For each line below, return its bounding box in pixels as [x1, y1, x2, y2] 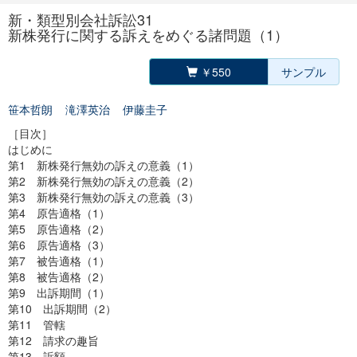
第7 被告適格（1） [8, 253, 110, 269]
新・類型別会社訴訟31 [8, 9, 153, 29]
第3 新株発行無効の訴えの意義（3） [8, 189, 199, 205]
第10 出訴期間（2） [8, 300, 116, 316]
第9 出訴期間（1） [8, 284, 110, 300]
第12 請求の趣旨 [8, 332, 99, 348]
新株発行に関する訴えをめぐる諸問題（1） [8, 24, 288, 45]
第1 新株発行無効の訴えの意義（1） [8, 157, 199, 173]
